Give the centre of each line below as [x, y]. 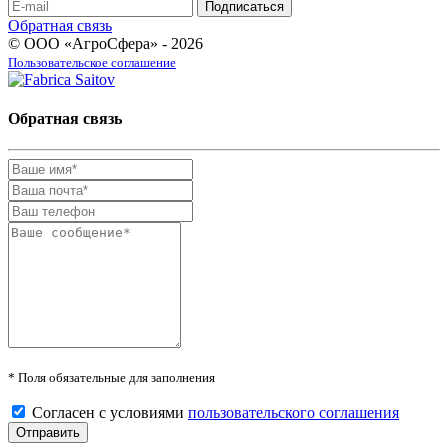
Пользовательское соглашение [92, 62]
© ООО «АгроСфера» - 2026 [105, 43]
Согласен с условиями [110, 413]
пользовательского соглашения [293, 413]
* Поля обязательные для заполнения [111, 378]
